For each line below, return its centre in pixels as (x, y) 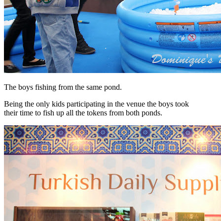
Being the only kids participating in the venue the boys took (96, 104)
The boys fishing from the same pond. (63, 87)
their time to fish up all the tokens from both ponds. (83, 112)
